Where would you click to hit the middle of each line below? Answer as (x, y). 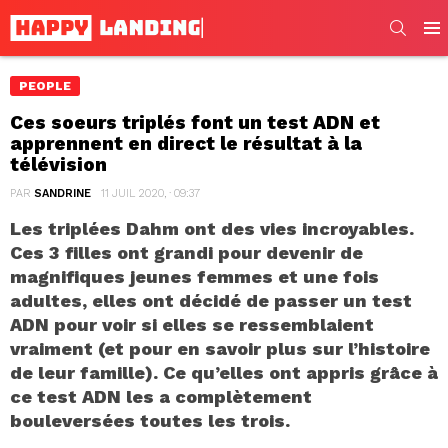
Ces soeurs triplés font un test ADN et (195, 122)
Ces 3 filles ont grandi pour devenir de (186, 252)
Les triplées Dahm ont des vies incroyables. (212, 228)
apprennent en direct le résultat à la (186, 143)
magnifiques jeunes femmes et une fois (194, 276)
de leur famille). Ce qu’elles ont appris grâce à (224, 372)
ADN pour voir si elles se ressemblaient (192, 324)
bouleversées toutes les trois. (150, 420)
